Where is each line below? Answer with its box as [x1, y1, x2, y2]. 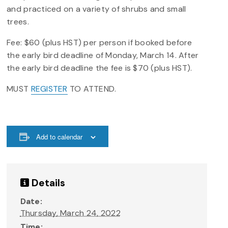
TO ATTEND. [67, 83, 117, 95]
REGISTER [31, 83, 68, 95]
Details [28, 176, 66, 189]
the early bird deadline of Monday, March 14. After [7, 50, 199, 61]
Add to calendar [36, 132, 83, 142]
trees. [7, 16, 29, 27]
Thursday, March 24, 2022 [20, 207, 121, 218]
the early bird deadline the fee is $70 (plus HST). [7, 63, 192, 74]
